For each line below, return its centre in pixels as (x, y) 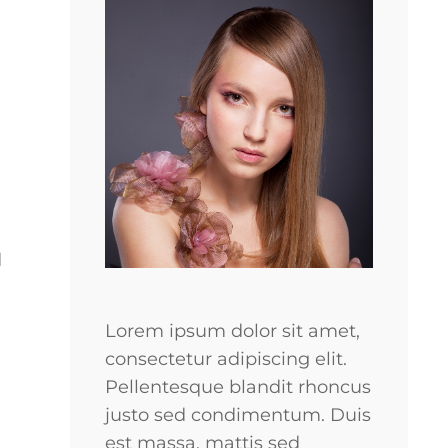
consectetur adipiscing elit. (226, 358)
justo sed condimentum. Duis (238, 414)
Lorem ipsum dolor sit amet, (233, 330)
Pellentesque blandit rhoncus (238, 386)
